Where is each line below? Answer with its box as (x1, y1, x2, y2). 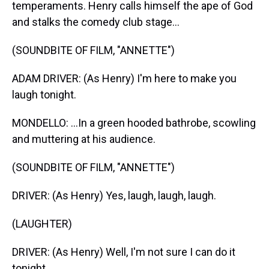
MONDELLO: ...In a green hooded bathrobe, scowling (12, 116, 256, 129)
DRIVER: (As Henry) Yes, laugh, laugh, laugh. (12, 189, 216, 202)
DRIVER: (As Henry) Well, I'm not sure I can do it (12, 246, 235, 258)
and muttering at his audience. (12, 133, 156, 145)
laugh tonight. (12, 88, 76, 101)
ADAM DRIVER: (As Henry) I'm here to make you (12, 72, 237, 85)
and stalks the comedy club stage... (12, 16, 180, 28)
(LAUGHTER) (12, 217, 72, 230)
